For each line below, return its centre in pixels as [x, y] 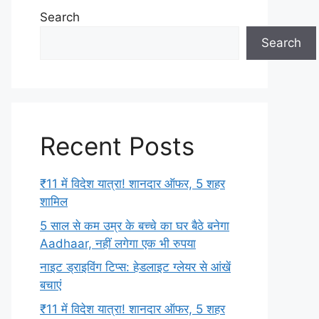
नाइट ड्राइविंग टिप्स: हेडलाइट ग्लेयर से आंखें [135, 267]
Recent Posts [117, 146]
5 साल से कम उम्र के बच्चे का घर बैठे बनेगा [135, 225]
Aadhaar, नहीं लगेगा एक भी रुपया [118, 243]
